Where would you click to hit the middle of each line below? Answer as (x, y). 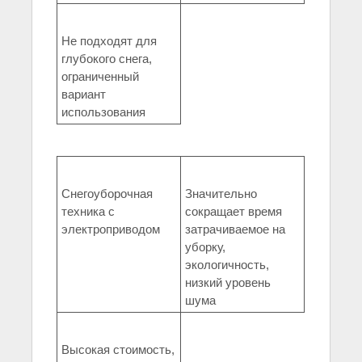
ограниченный (100, 77)
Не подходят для (109, 41)
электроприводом (111, 229)
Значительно (221, 194)
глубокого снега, (107, 59)
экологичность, (227, 265)
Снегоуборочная (107, 194)
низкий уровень (228, 283)
